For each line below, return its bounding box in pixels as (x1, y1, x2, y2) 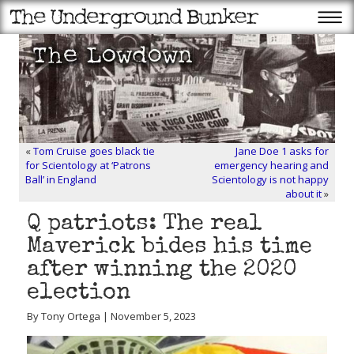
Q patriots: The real (27, 213, 262, 236)
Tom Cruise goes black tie (33, 144, 155, 158)
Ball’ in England (25, 172, 96, 186)
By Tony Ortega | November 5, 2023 (27, 309, 196, 323)
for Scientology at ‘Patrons (25, 158, 151, 172)
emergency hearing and (214, 158, 329, 172)
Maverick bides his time (27, 236, 312, 259)
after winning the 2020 (27, 259, 297, 282)
